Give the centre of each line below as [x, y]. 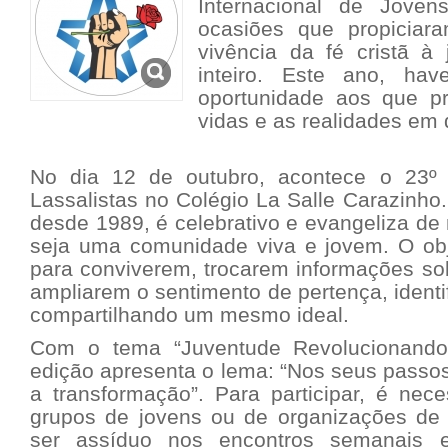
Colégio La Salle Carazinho [308, 199]
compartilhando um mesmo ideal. [189, 314]
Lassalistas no [103, 199]
